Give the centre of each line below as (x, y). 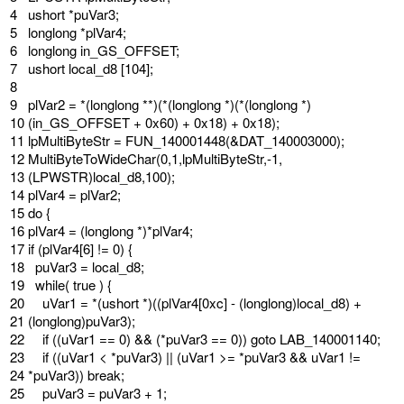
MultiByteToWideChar (92, 159)
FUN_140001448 (175, 141)
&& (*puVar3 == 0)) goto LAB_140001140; (257, 339)
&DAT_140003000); (287, 141)
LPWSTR (60, 177)
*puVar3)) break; (76, 375)
